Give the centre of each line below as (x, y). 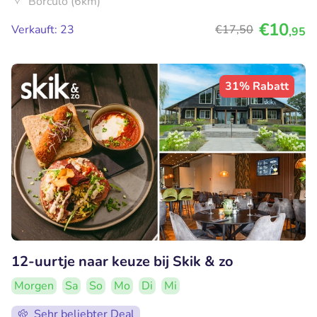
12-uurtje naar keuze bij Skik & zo (122, 262)
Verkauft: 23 (43, 30)
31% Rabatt (257, 87)
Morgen (34, 286)
